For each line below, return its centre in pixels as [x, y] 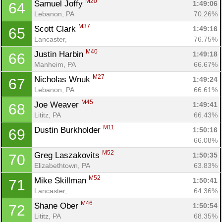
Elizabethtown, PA [62, 165]
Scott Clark [56, 29]
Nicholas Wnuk [63, 79]
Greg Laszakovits [68, 155]
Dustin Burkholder [69, 130]
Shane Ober [57, 206]
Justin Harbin [60, 54]
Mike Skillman [61, 180]
